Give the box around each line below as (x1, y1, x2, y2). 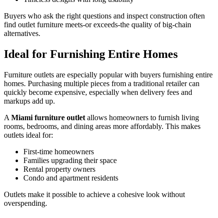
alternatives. (4, 29, 40, 37)
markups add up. (4, 96, 55, 105)
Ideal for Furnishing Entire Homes (4, 47, 178, 60)
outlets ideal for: (4, 130, 53, 139)
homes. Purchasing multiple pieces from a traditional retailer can (4, 79, 200, 88)
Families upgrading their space (23, 156, 117, 164)
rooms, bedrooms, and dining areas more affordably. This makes (4, 122, 200, 130)
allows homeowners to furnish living (85, 113, 199, 122)
